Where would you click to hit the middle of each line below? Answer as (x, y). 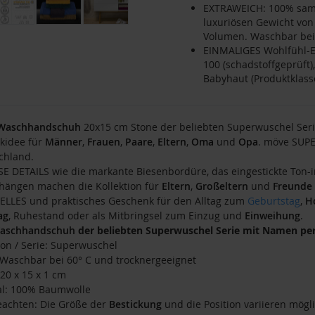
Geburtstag (274, 201)
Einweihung (272, 216)
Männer (63, 142)
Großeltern (221, 186)
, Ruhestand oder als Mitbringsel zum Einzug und (126, 216)
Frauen (103, 142)
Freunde (292, 186)
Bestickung (135, 304)
